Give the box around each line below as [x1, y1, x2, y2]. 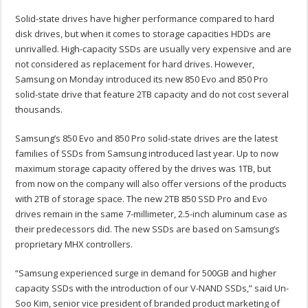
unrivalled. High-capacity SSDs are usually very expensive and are [15, 43, 292, 56]
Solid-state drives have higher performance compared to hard [15, 12, 275, 25]
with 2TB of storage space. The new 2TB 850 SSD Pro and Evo [15, 192, 268, 206]
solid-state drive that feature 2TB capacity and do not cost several [15, 88, 289, 101]
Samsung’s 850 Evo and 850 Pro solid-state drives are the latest [15, 132, 278, 145]
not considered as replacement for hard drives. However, [15, 58, 255, 71]
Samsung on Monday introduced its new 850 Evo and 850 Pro [15, 73, 269, 86]
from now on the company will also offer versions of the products [15, 177, 287, 190]
